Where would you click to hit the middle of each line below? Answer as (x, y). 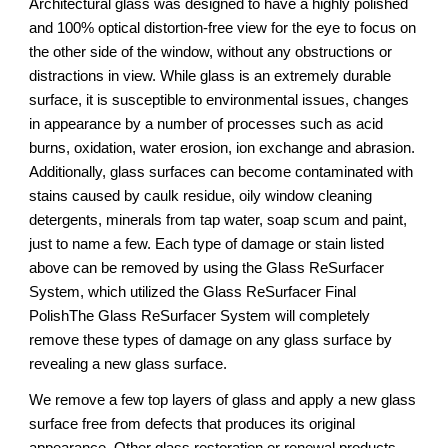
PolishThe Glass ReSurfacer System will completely (200, 315)
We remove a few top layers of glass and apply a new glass (223, 399)
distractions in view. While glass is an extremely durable (210, 75)
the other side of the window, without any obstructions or (211, 51)
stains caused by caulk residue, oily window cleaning (201, 195)
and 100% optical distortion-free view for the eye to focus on (223, 27)
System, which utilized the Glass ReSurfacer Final (193, 291)
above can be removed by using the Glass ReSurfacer (207, 267)
